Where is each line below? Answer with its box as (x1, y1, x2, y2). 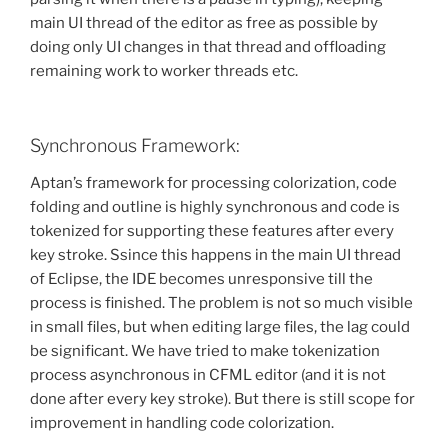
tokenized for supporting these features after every (30, 222, 394, 241)
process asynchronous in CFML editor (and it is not (30, 366, 386, 385)
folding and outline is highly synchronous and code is (30, 198, 400, 217)
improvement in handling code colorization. (30, 414, 334, 433)
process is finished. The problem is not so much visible (30, 294, 413, 313)
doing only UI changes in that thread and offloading (30, 38, 386, 57)
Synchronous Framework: (30, 134, 240, 156)
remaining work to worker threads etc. (30, 62, 298, 81)
